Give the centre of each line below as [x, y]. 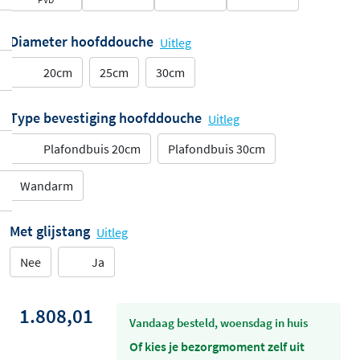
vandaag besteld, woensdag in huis [222, 323]
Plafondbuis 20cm [92, 149]
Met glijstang [50, 231]
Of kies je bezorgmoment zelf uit [217, 346]
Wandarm [47, 186]
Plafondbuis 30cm [217, 149]
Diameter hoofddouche [82, 42]
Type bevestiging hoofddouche [106, 118]
